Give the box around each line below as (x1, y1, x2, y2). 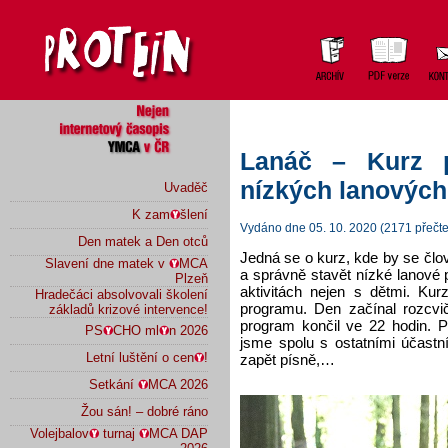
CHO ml (113, 323, 159, 338)
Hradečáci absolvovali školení (35, 287, 208, 302)
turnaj (99, 426, 139, 441)
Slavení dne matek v (45, 256, 169, 271)
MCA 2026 (148, 377, 208, 392)
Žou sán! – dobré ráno (81, 404, 208, 419)
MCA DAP (149, 426, 208, 441)
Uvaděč (164, 180, 208, 195)
